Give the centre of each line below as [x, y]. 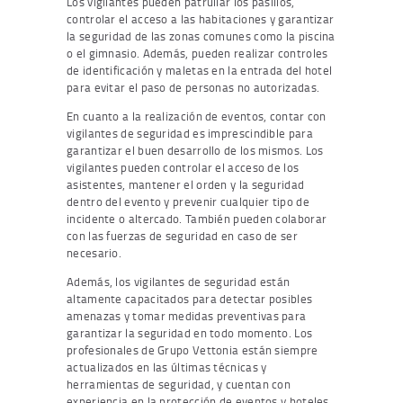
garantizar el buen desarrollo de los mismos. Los [195, 150]
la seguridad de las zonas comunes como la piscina [201, 36]
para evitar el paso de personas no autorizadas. [193, 87]
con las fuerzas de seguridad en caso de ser [182, 235]
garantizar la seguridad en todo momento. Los [190, 332]
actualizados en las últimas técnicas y [167, 367]
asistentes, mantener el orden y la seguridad [186, 184]
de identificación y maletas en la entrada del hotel [200, 70]
